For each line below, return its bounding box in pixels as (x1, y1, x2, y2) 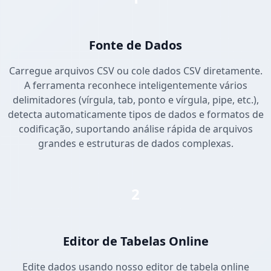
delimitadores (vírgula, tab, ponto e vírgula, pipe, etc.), (12, 93, 259, 107)
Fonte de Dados (89, 37, 182, 54)
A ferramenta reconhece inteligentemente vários (24, 79, 247, 93)
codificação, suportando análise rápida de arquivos (18, 122, 253, 136)
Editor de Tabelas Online (62, 233, 209, 250)
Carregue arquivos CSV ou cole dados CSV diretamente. (8, 64, 263, 78)
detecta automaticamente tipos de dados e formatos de (7, 108, 264, 122)
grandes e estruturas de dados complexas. (38, 137, 233, 151)
